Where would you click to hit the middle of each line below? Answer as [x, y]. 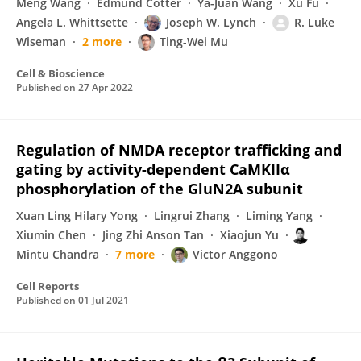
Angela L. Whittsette [72, 22]
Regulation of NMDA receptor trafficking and [179, 150]
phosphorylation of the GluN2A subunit [160, 189]
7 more [135, 254]
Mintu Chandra [58, 254]
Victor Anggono [235, 254]
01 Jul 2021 [104, 300]
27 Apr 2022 [106, 87]
